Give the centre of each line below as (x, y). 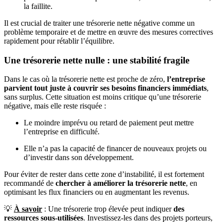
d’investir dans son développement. (79, 158)
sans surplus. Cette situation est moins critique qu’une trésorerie (103, 97)
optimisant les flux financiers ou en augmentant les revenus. (97, 192)
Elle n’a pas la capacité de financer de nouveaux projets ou (115, 149)
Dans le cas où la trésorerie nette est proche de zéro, (85, 79)
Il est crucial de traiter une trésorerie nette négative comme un (99, 23)
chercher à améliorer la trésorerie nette (121, 183)
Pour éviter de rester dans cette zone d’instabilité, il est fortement (104, 174)
